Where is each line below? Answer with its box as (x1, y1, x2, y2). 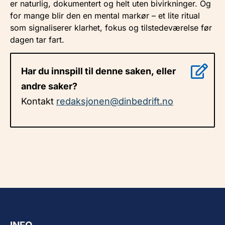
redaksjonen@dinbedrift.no (56, 96, 173, 107)
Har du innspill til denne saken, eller (21, 66, 176, 77)
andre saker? (21, 81, 77, 92)
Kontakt (21, 96, 56, 107)
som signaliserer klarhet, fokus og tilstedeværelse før (10, 23, 212, 33)
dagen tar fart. (10, 35, 64, 45)
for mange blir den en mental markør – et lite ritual (10, 11, 200, 21)
